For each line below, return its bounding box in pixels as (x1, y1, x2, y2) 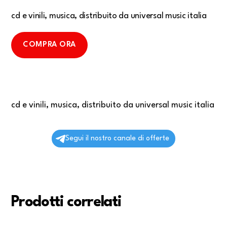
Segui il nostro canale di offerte (65, 135, 169, 142)
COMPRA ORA (23, 41, 76, 49)
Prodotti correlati (11, 195, 122, 210)
